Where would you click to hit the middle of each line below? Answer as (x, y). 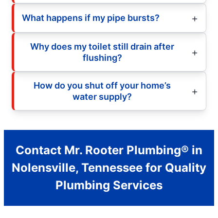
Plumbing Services (109, 185)
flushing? (102, 57)
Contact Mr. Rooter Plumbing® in (109, 150)
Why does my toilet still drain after (102, 46)
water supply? (102, 96)
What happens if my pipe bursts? (91, 18)
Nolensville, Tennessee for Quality (109, 167)
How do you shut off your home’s (102, 85)
